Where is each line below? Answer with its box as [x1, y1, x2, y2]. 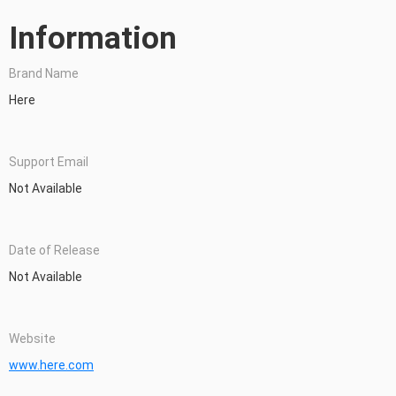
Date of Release [9, 243, 100, 258]
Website [9, 331, 56, 346]
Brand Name [9, 66, 79, 81]
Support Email [9, 155, 88, 170]
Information [9, 20, 177, 57]
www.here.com [9, 358, 94, 373]
